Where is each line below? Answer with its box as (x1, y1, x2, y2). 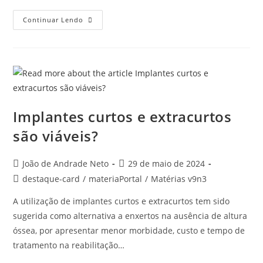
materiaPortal (89, 173, 143, 184)
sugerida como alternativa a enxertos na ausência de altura (13, 210, 248, 221)
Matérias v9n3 (151, 173, 207, 184)
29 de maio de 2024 (128, 157, 205, 169)
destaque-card (22, 173, 80, 184)
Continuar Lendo (23, 15, 84, 24)
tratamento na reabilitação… (13, 239, 125, 251)
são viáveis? (13, 126, 99, 146)
